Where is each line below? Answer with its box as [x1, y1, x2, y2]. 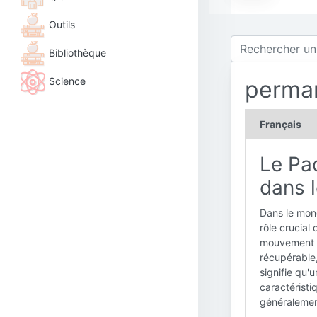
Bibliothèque [49, 46, 106, 59]
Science [49, 74, 86, 87]
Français [260, 118, 301, 130]
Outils [49, 18, 75, 30]
